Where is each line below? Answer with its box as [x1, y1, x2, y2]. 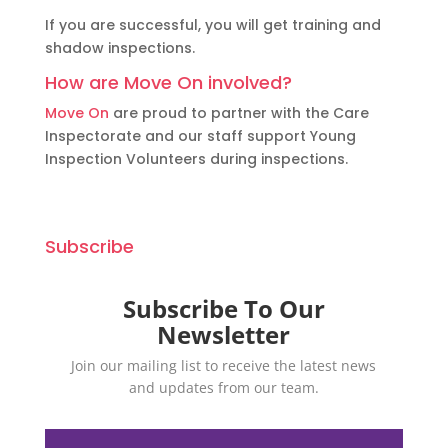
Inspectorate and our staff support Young [44, 125, 356, 146]
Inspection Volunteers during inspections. [44, 148, 348, 169]
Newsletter [157, 317, 291, 351]
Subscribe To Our [122, 291, 325, 325]
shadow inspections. [44, 37, 195, 58]
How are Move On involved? [44, 69, 292, 95]
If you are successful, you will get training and [44, 14, 381, 35]
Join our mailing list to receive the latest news [71, 355, 377, 375]
